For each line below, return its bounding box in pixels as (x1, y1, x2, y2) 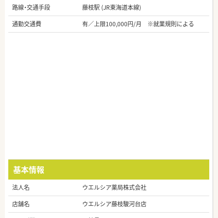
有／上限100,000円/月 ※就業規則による (82, 19, 194, 29)
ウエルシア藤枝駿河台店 (82, 200, 146, 209)
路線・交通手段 (12, 3, 50, 12)
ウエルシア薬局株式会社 (82, 183, 146, 192)
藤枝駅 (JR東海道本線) (82, 3, 141, 12)
